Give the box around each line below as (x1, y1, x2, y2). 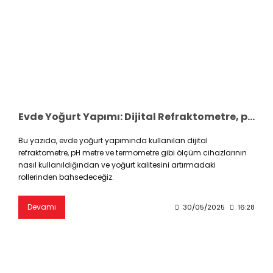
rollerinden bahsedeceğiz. (18, 171, 114, 182)
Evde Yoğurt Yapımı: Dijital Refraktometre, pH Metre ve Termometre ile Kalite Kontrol (247, 109, 255, 124)
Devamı (27, 201, 56, 212)
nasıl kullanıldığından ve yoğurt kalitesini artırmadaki (18, 159, 216, 170)
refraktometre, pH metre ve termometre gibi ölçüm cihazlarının (18, 147, 247, 158)
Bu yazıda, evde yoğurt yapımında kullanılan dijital (18, 135, 208, 146)
